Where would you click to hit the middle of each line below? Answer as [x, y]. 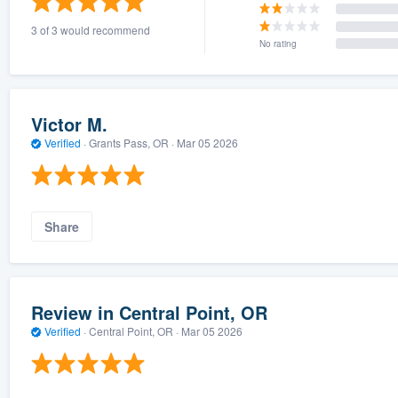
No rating [278, 44]
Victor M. [69, 123]
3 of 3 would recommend [90, 30]
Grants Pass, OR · [131, 142]
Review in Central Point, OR [149, 312]
